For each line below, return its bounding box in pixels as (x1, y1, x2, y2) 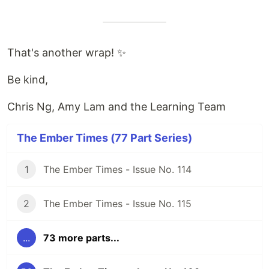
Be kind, (7, 73, 48, 86)
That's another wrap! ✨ (7, 46, 126, 59)
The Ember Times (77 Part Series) (17, 131, 192, 144)
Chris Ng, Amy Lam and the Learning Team (7, 100, 226, 113)
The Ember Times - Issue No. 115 (43, 198, 192, 210)
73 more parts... (43, 232, 119, 244)
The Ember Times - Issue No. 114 (43, 163, 192, 175)
